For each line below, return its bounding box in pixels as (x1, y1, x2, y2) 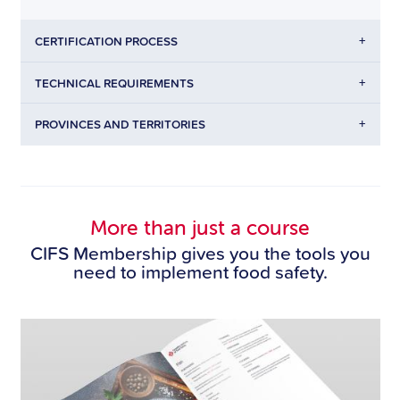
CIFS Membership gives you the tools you (29, 238, 371, 266)
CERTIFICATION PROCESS (35, 31, 179, 50)
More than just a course (90, 215, 310, 241)
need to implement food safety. (72, 257, 328, 285)
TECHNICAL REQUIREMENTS (35, 73, 195, 92)
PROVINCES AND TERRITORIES (35, 115, 206, 134)
